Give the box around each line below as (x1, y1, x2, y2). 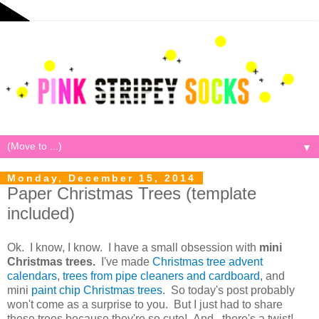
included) (7, 204, 75, 224)
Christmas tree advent (152, 255, 263, 268)
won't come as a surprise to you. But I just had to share (7, 298, 283, 310)
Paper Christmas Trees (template (7, 184, 256, 204)
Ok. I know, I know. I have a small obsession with (7, 241, 259, 253)
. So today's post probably (162, 283, 295, 296)
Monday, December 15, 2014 (7, 172, 196, 184)
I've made (95, 255, 152, 268)
